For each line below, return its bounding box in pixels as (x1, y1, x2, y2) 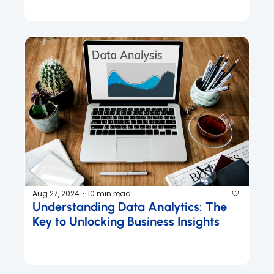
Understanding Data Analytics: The (32, 199, 227, 214)
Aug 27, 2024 (32, 188, 80, 199)
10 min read (87, 188, 131, 199)
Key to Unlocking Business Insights (32, 214, 220, 229)
